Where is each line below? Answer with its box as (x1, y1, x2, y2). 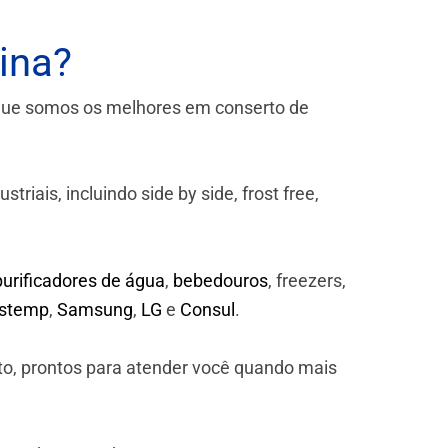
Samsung (57, 299, 133, 321)
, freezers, (268, 270, 346, 292)
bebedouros (173, 270, 268, 292)
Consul (180, 299, 235, 321)
